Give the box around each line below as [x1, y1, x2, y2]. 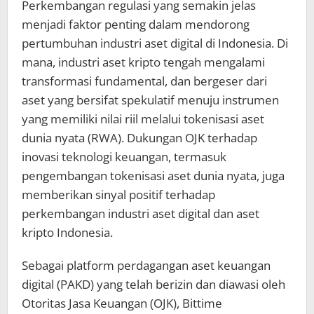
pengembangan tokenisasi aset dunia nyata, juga [22, 168, 285, 184]
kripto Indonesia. [22, 224, 113, 241]
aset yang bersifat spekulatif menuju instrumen [22, 92, 279, 109]
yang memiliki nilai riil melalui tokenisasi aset [22, 111, 264, 128]
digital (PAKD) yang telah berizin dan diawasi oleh [22, 276, 285, 293]
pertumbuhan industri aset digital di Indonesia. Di [22, 35, 288, 52]
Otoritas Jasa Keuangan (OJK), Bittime [22, 295, 222, 312]
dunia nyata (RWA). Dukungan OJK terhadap [22, 130, 257, 146]
